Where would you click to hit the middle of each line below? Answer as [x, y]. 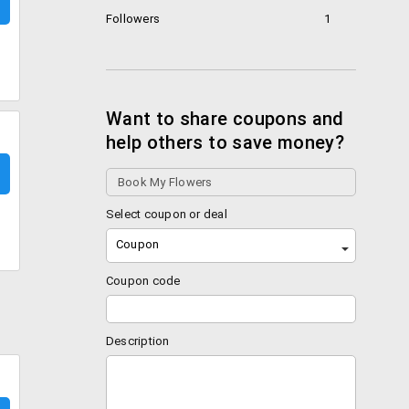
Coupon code [143, 281]
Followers [133, 19]
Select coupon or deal [167, 214]
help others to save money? [225, 142]
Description [138, 341]
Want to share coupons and [225, 119]
